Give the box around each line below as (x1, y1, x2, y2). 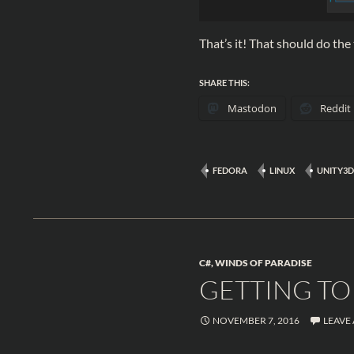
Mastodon (228, 100, 277, 115)
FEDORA (213, 164, 247, 175)
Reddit (320, 100, 351, 115)
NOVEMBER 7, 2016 (213, 314, 299, 326)
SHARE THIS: (199, 77, 250, 88)
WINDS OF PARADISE (215, 256, 312, 269)
